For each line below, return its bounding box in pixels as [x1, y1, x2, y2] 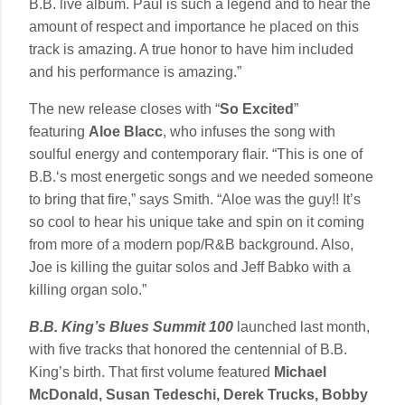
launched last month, [233, 318, 370, 334]
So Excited [220, 100, 294, 117]
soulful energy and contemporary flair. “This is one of [29, 146, 363, 162]
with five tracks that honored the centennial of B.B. [29, 341, 347, 357]
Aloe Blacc [89, 123, 163, 139]
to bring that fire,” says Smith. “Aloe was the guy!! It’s [29, 191, 361, 207]
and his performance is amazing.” [29, 63, 241, 80]
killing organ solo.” [29, 281, 146, 297]
